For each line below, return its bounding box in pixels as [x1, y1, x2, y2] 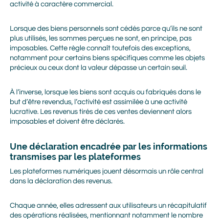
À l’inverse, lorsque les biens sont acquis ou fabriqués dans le [10, 88, 201, 96]
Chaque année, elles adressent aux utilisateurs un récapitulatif [10, 202, 207, 209]
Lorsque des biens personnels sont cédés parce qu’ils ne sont [10, 25, 202, 32]
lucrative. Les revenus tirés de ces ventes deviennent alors [10, 108, 192, 115]
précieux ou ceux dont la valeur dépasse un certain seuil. [10, 64, 187, 71]
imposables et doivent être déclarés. [10, 118, 125, 125]
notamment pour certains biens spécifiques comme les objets [10, 54, 205, 62]
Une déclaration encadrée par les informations [10, 141, 207, 152]
